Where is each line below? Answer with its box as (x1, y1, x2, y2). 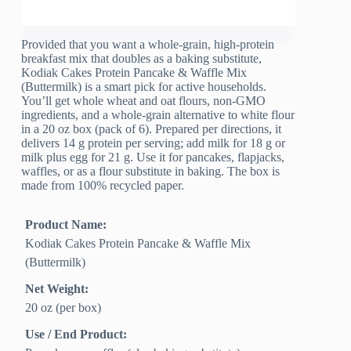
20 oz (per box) (25, 301, 102, 315)
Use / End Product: (25, 327, 128, 342)
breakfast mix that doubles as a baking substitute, (21, 52, 262, 66)
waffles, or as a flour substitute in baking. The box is (21, 165, 280, 179)
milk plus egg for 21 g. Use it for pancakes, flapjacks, (21, 150, 285, 165)
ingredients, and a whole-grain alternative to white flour (21, 108, 295, 122)
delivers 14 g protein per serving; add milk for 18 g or (21, 136, 286, 150)
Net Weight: (25, 282, 89, 296)
